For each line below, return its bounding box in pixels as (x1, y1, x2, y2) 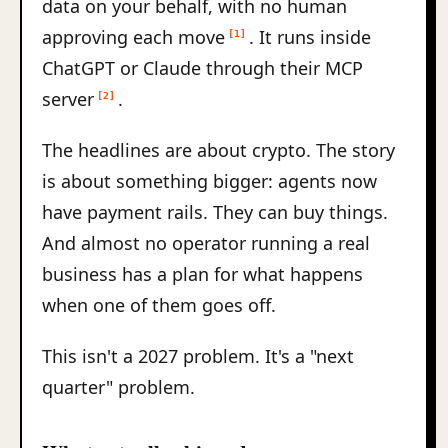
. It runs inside (249, 25, 371, 49)
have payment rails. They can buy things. (42, 200, 388, 224)
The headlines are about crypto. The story (42, 138, 395, 162)
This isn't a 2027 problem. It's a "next (42, 344, 354, 368)
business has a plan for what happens (42, 262, 363, 286)
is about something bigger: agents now (42, 169, 377, 193)
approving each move (42, 25, 225, 49)
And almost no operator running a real (42, 231, 370, 255)
